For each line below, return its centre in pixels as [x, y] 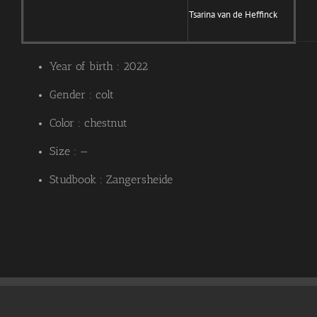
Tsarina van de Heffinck [233, 15]
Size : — [69, 151]
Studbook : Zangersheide [111, 180]
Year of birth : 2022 [99, 67]
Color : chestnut [88, 123]
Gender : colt [82, 95]
